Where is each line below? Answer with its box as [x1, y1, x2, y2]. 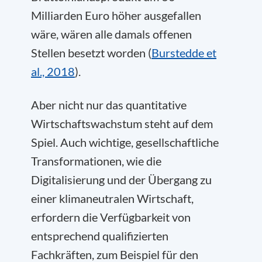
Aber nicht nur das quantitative [31, 98, 187, 112]
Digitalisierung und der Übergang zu [31, 173, 212, 187]
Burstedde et [151, 46, 216, 60]
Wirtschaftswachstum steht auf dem [31, 116, 213, 130]
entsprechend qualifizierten [31, 229, 168, 243]
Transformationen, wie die [31, 154, 161, 168]
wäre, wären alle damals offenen [31, 27, 192, 41]
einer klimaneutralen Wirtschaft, [31, 191, 194, 205]
